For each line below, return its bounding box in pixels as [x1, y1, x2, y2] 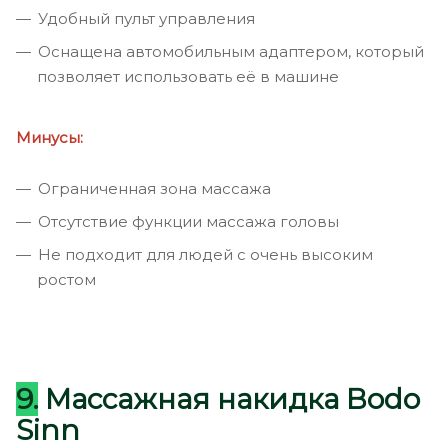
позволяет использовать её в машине [37, 67, 339, 87]
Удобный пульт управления [38, 9, 255, 29]
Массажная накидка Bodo [38, 382, 420, 417]
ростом [37, 270, 96, 290]
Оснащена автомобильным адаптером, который [38, 42, 424, 62]
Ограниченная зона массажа [38, 179, 271, 199]
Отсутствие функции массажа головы [38, 212, 339, 232]
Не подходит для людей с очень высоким [38, 245, 373, 265]
